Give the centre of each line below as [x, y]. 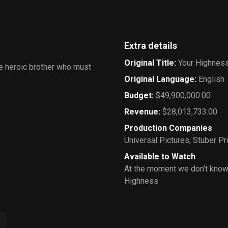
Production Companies [168, 128]
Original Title [149, 63]
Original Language [159, 79]
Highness [141, 181]
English [211, 79]
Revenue [141, 112]
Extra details [151, 46]
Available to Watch [160, 156]
